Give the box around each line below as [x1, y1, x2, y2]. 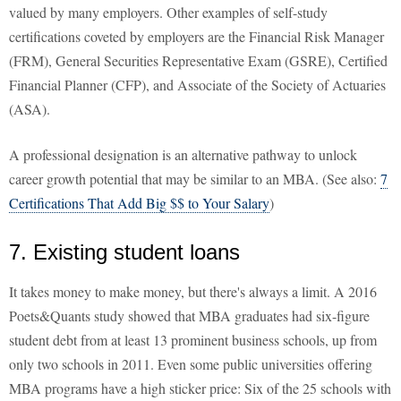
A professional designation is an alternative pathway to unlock [9, 145, 357, 165]
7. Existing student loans [9, 240, 240, 265]
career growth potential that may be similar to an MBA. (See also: [9, 169, 380, 189]
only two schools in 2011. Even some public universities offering [9, 354, 372, 374]
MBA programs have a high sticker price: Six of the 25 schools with [9, 379, 391, 398]
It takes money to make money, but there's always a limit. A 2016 [9, 282, 377, 302]
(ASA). [9, 99, 50, 119]
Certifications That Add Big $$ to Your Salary [9, 193, 269, 213]
